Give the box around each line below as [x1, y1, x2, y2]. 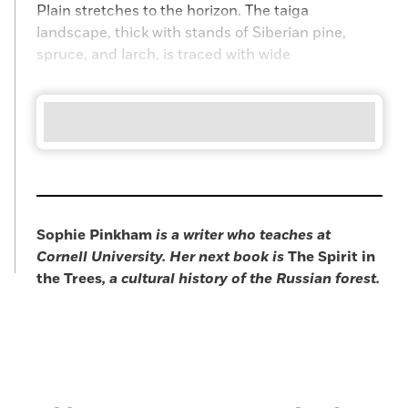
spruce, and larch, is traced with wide [36, 45, 291, 65]
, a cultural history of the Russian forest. [102, 269, 380, 289]
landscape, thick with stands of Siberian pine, [36, 23, 346, 43]
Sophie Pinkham [36, 225, 156, 245]
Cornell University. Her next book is [36, 247, 284, 267]
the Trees [36, 269, 102, 289]
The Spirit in [284, 247, 375, 267]
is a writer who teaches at [156, 225, 331, 245]
